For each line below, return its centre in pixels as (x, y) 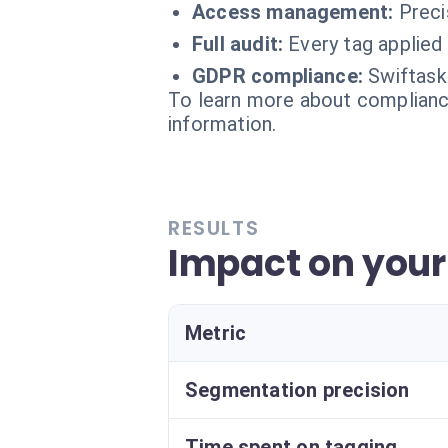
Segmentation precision (297, 390)
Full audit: (238, 44)
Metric (216, 333)
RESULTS (214, 228)
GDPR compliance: (278, 76)
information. (222, 124)
